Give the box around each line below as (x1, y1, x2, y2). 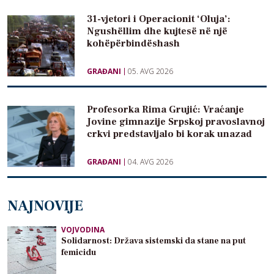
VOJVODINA (61, 224, 105, 235)
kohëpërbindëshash (87, 37, 180, 50)
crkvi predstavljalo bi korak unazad (87, 127, 252, 140)
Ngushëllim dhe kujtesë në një (87, 24, 228, 37)
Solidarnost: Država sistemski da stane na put (61, 235, 246, 246)
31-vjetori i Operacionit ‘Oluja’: (87, 12, 231, 25)
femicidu (61, 246, 96, 258)
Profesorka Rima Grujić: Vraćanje (87, 103, 244, 116)
